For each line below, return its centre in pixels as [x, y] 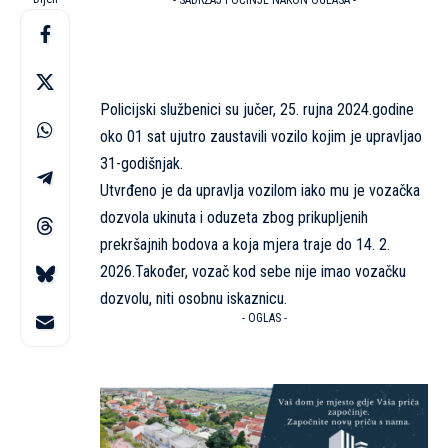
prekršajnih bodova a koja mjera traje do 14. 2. [245, 245]
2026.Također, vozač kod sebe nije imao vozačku [253, 272]
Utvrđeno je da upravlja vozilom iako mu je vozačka [260, 191]
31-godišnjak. [141, 164]
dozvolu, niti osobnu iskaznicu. [193, 299]
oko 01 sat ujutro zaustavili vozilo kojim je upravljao [261, 137]
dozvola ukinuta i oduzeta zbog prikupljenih [234, 218]
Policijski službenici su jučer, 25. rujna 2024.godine [257, 110]
